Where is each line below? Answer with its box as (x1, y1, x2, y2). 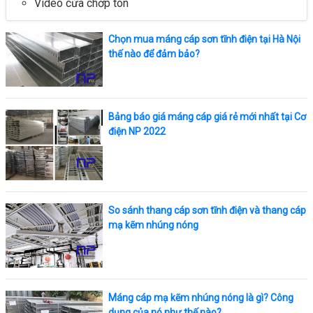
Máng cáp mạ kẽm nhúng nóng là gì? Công (108, 292, 293, 304)
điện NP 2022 (108, 125, 166, 137)
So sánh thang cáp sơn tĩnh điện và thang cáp (108, 204, 306, 216)
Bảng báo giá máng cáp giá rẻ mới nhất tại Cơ (108, 110, 306, 122)
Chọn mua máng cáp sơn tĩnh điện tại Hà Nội (108, 34, 300, 45)
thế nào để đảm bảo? (108, 48, 200, 59)
